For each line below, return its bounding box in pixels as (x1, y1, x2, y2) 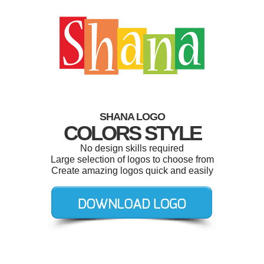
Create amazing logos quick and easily (51, 166, 213, 176)
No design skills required (80, 143, 184, 153)
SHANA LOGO (99, 111, 165, 123)
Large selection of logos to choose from (50, 154, 214, 164)
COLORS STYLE (63, 121, 201, 144)
